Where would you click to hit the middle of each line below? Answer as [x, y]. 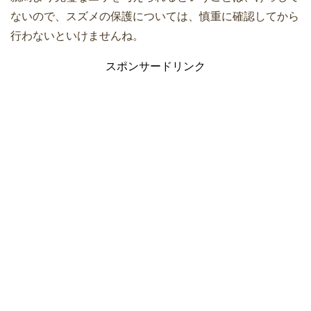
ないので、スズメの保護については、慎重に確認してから [155, 16]
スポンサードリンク [155, 66]
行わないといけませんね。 [77, 35]
